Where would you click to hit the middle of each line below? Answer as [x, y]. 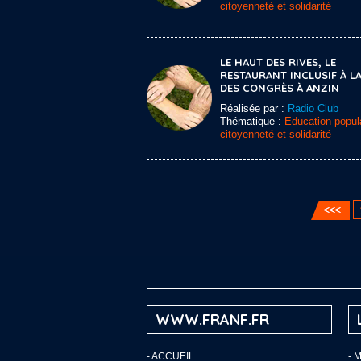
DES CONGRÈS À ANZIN [280, 88]
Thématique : [252, 121]
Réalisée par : [254, 108]
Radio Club [313, 108]
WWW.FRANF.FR [212, 320]
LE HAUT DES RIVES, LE [278, 62]
